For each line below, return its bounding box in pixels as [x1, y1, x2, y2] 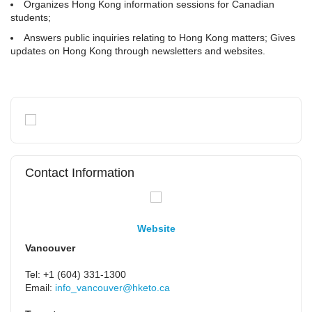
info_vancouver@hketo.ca [55, 281, 170, 293]
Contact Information [25, 165, 134, 180]
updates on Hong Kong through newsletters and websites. [10, 45, 265, 56]
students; [10, 12, 51, 23]
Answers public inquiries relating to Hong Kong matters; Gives [24, 32, 295, 43]
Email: [25, 281, 55, 293]
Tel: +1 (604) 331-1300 [25, 268, 126, 280]
